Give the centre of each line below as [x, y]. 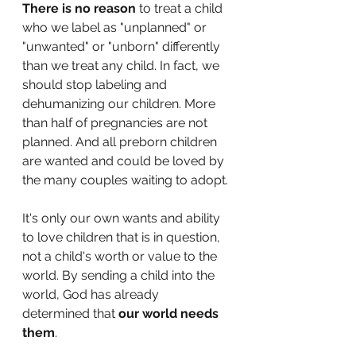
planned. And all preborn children [121, 142]
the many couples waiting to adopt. [127, 180]
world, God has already [92, 294]
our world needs [170, 313]
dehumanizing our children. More [120, 104]
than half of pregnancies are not [116, 123]
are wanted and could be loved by [125, 161]
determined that [70, 313]
